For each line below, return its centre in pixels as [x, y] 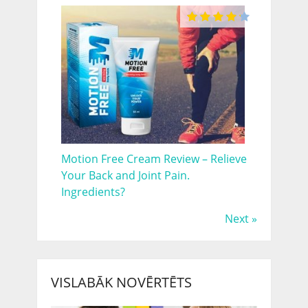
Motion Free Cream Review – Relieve [154, 158]
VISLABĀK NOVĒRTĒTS [121, 282]
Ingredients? [93, 191]
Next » [241, 218]
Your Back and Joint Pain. [125, 175]
